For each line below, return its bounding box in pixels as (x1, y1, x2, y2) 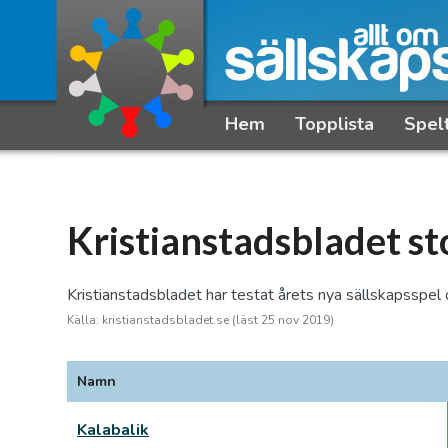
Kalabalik (77, 419, 149, 441)
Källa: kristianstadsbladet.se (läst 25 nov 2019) (67, 312, 334, 328)
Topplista (295, 111, 374, 136)
